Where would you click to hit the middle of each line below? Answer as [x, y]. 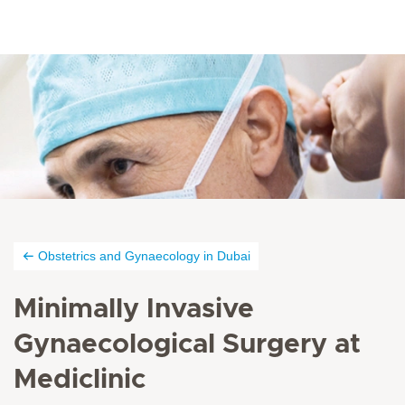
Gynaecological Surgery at [187, 344]
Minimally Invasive [134, 309]
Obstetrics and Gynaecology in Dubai [144, 256]
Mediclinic [80, 380]
